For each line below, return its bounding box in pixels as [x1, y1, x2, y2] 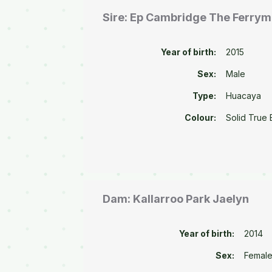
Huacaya [226, 90, 262, 101]
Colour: [185, 112, 217, 123]
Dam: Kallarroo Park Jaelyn [103, 192, 250, 205]
